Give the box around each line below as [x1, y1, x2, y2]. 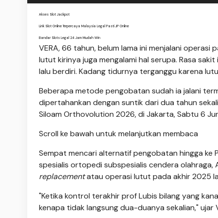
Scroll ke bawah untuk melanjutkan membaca [39, 128, 198, 139]
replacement [39, 171, 85, 182]
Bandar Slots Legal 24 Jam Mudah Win [39, 36, 100, 40]
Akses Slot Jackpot [39, 12, 70, 17]
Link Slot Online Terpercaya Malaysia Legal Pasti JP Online [39, 24, 129, 29]
